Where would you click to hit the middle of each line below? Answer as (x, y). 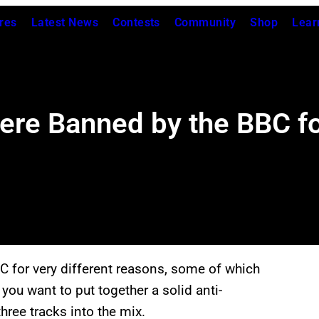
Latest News (65, 22)
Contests (136, 22)
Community (205, 22)
